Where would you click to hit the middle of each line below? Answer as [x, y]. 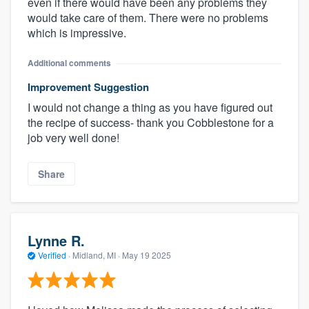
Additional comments [69, 63]
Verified [52, 255]
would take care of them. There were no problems [148, 18]
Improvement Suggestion [88, 87]
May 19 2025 [147, 255]
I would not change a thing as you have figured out [150, 108]
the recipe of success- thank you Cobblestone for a [151, 123]
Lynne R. [56, 240]
